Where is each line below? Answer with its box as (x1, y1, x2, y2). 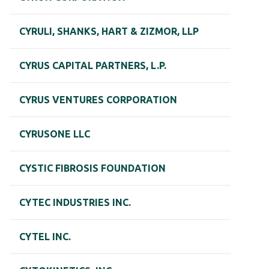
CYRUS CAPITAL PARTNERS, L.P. (19, 60, 166, 71)
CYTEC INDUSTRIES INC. (19, 197, 131, 208)
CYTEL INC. (19, 231, 71, 243)
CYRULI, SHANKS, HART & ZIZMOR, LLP (19, 26, 199, 37)
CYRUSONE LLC (19, 128, 90, 140)
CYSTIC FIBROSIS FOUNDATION (19, 163, 166, 174)
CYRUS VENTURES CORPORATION (19, 94, 177, 106)
